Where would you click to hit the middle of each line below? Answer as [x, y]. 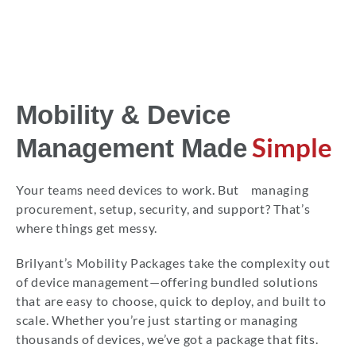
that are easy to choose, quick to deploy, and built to [171, 301]
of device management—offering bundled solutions [167, 282]
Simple [290, 147]
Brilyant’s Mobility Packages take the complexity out [173, 263]
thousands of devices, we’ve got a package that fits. [167, 339]
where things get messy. [87, 228]
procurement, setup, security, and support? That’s [163, 209]
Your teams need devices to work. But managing [163, 190]
